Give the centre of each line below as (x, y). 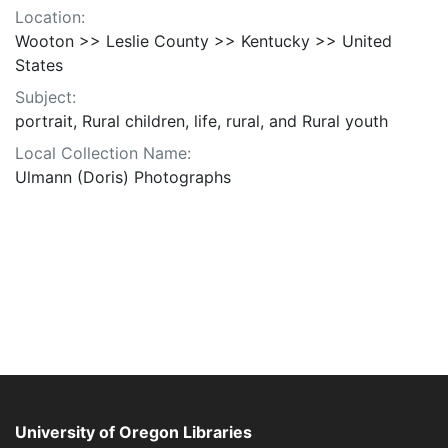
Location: (50, 17)
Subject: (45, 97)
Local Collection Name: (103, 153)
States (39, 65)
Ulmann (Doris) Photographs (123, 177)
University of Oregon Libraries (133, 432)
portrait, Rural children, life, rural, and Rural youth (201, 121)
